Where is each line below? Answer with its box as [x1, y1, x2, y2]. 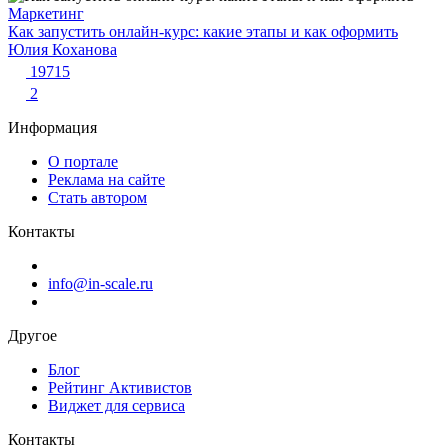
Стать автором [48, 189, 147, 207]
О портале [48, 153, 118, 171]
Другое [8, 327, 57, 345]
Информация [8, 119, 97, 137]
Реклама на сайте [48, 171, 165, 189]
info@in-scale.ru [48, 275, 153, 293]
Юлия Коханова [8, 41, 117, 59]
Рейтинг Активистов [48, 379, 192, 397]
